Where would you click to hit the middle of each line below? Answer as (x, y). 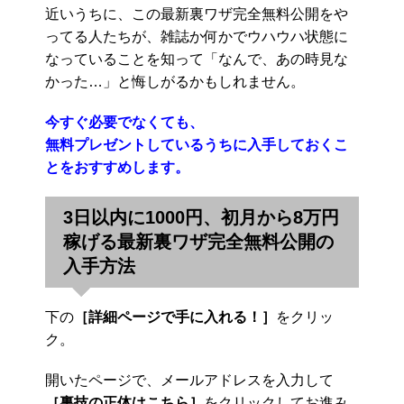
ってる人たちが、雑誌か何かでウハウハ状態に (197, 36)
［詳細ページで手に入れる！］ (175, 317)
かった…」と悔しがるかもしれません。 (175, 81)
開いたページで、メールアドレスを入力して (189, 380)
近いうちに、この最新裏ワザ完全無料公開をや (197, 14)
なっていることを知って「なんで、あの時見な (197, 59)
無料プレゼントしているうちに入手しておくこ (197, 144)
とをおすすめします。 (117, 167)
